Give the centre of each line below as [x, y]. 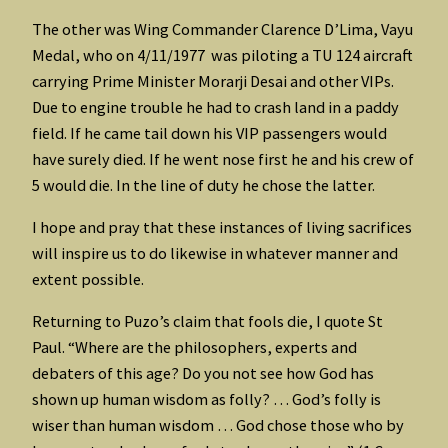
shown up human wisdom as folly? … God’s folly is [206, 399]
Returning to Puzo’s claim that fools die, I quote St [207, 321]
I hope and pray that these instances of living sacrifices [222, 226]
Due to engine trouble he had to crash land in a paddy [215, 106]
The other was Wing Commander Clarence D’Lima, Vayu [222, 28]
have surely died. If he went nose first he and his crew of [223, 158]
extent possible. [88, 278]
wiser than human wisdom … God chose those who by [218, 425]
